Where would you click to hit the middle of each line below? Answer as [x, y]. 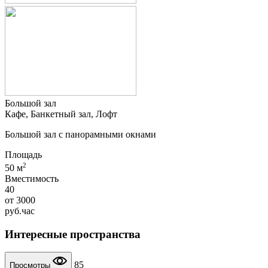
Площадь [23, 154]
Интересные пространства [73, 234]
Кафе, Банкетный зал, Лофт [61, 114]
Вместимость [32, 179]
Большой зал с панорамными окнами [80, 134]
